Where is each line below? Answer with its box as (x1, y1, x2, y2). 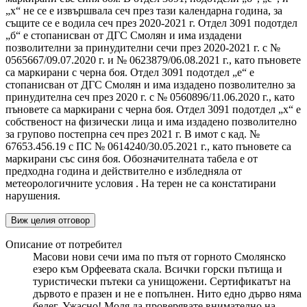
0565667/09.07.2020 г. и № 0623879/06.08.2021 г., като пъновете (5, 54, 301, 66)
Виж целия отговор (11, 215, 90, 226)
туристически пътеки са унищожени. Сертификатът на (33, 275, 291, 288)
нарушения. (5, 190, 60, 202)
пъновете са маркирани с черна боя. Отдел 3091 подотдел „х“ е (5, 103, 301, 116)
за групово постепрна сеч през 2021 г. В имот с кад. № (5, 128, 260, 140)
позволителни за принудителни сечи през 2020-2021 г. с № (5, 42, 280, 54)
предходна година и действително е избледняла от (5, 165, 242, 177)
